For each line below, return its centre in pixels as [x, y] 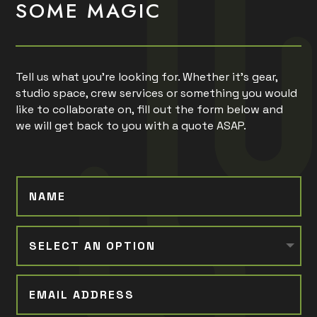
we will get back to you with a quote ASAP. [131, 126]
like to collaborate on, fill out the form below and [150, 110]
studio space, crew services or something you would [157, 93]
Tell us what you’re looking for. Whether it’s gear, [147, 77]
